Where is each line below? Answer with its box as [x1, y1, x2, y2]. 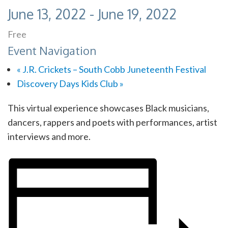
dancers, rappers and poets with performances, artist [8, 117, 217, 128]
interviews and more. [8, 131, 91, 142]
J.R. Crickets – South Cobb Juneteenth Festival [20, 64, 206, 75]
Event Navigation [8, 43, 96, 58]
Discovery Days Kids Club [16, 78, 120, 90]
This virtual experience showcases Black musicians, [8, 102, 209, 114]
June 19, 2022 [98, 5, 177, 22]
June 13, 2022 [8, 5, 86, 22]
